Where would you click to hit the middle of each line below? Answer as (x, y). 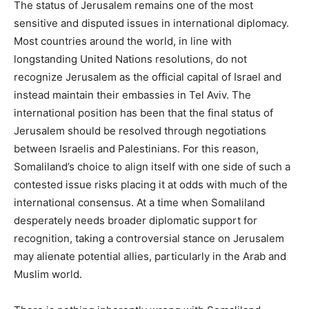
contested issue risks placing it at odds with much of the (151, 184)
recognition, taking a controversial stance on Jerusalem (149, 238)
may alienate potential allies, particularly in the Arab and (150, 256)
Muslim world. (48, 274)
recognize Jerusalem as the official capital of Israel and (148, 77)
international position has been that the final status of (143, 112)
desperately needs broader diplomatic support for (136, 220)
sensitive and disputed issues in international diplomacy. (151, 23)
